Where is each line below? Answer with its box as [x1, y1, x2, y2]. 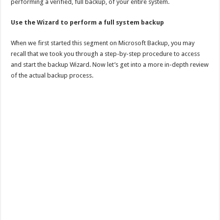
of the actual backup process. [11, 71, 94, 79]
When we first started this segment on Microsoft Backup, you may [11, 39, 195, 47]
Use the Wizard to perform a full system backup [11, 18, 165, 26]
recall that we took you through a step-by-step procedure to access [11, 50, 200, 57]
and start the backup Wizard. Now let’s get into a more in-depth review [11, 60, 209, 68]
